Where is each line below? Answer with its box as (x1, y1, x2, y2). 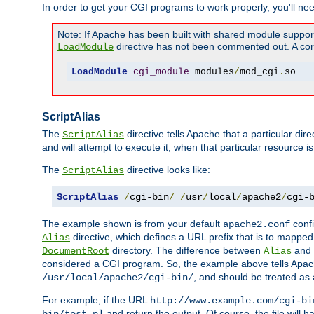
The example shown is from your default (42, 218, 223, 230)
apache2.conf (223, 219, 290, 231)
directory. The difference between (109, 245, 264, 257)
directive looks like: (124, 164, 210, 176)
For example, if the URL (42, 294, 150, 306)
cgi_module (132, 66, 189, 77)
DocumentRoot (42, 245, 109, 257)
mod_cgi (239, 66, 279, 77)
